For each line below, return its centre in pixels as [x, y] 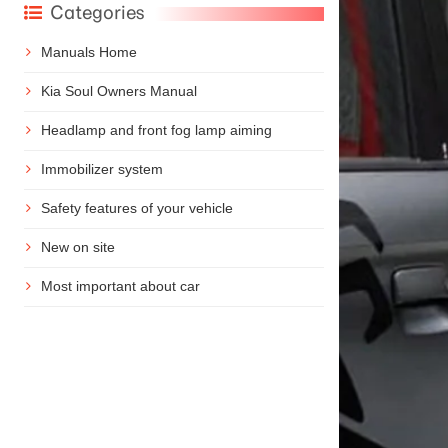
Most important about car [120, 285]
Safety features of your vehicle [136, 207]
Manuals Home [88, 51]
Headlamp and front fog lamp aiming [156, 129]
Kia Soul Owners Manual [118, 90]
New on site [77, 246]
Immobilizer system [101, 168]
